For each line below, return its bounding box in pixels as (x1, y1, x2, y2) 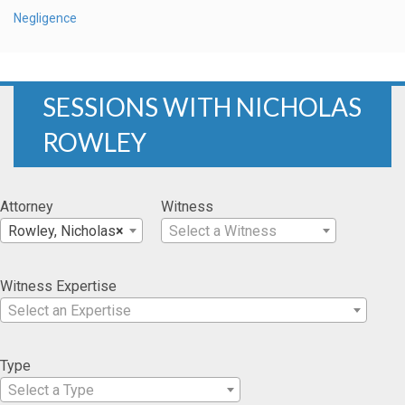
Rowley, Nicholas (8, 221, 116, 240)
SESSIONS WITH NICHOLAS (42, 90, 362, 122)
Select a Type (8, 381, 94, 399)
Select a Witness (169, 221, 277, 240)
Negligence (14, 10, 77, 25)
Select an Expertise (8, 301, 131, 319)
